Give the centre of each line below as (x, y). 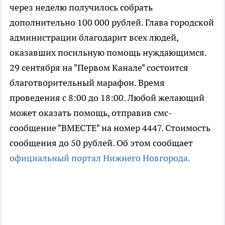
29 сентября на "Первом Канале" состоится (99, 68)
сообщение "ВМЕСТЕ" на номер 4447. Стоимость (110, 128)
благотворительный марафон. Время (87, 83)
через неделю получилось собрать (81, 8)
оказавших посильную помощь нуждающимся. (108, 53)
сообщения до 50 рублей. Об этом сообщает (101, 143)
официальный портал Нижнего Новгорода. (100, 158)
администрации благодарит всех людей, (94, 38)
